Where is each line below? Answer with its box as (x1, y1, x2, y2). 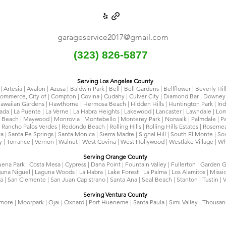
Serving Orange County (83, 153, 147, 160)
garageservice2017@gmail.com (58, 32, 168, 42)
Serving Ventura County (83, 191, 147, 198)
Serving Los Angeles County (77, 77, 153, 85)
